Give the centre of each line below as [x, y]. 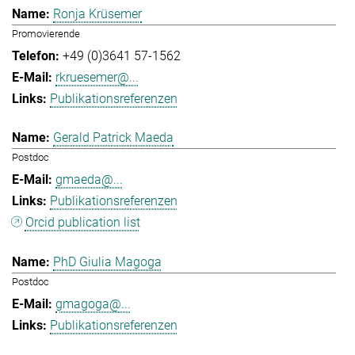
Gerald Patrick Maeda [113, 138]
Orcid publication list [82, 223]
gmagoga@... [93, 303]
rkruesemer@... [97, 77]
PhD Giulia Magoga [107, 261]
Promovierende [46, 33]
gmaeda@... [89, 180]
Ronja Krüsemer [97, 13]
